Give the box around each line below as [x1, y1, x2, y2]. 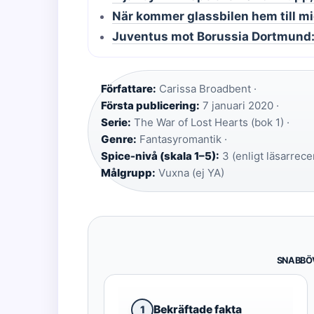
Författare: [101, 82, 156, 95]
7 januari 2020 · [200, 99, 279, 112]
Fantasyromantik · [137, 132, 227, 146]
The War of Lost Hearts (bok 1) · [131, 116, 289, 129]
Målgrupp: [101, 166, 156, 179]
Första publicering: [101, 99, 200, 112]
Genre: [101, 132, 137, 146]
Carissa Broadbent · [156, 82, 257, 95]
